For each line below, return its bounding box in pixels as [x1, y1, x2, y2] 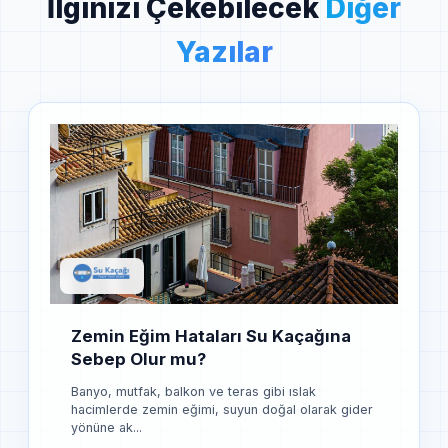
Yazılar [175, 35, 273, 70]
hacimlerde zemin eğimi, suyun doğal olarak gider [71, 401, 373, 417]
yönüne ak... [71, 419, 142, 435]
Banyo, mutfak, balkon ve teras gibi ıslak [71, 383, 316, 399]
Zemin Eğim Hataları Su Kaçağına [71, 326, 351, 347]
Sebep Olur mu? [71, 349, 206, 370]
